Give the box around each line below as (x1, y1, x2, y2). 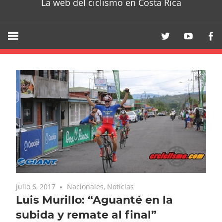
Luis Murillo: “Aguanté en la (16, 193, 173, 207)
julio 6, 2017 (16, 181, 55, 191)
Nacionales (67, 181, 104, 191)
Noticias (107, 181, 134, 191)
